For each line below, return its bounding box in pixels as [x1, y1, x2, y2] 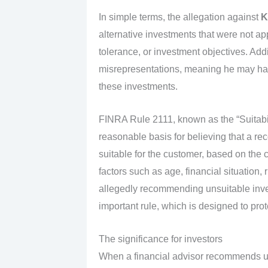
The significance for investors [98, 233, 223, 244]
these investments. [98, 81, 178, 92]
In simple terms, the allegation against [98, 12, 261, 23]
